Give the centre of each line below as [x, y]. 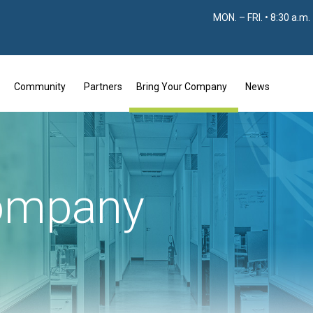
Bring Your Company [181, 87]
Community [39, 87]
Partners [103, 87]
